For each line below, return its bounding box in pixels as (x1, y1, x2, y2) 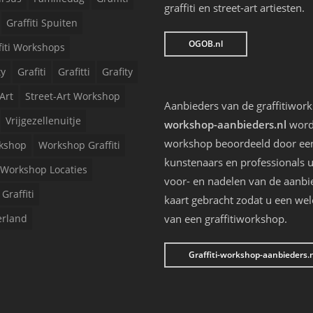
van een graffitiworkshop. (164, 211, 288, 226)
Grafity (101, 64, 133, 78)
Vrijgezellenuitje (5, 113, 81, 127)
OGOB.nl (189, 37, 224, 50)
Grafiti (17, 64, 46, 78)
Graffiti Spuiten (6, 15, 78, 29)
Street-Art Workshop (24, 89, 120, 103)
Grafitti (57, 64, 90, 78)
